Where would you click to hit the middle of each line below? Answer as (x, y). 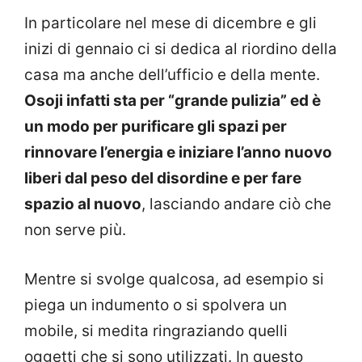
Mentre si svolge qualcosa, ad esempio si (174, 279)
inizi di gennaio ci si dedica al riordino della (181, 49)
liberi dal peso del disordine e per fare (163, 179)
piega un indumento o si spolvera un (156, 305)
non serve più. (75, 230)
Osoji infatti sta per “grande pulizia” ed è (173, 101)
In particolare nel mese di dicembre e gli (170, 23)
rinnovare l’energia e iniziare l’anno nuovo (178, 153)
